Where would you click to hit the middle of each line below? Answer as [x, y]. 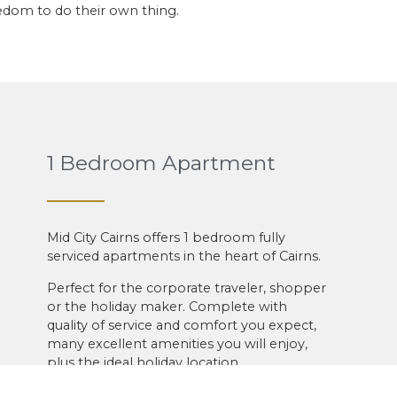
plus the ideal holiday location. [144, 362]
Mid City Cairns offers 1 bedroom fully [166, 238]
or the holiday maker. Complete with [167, 306]
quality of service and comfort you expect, [181, 325]
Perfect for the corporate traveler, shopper [186, 288]
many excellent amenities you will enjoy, [177, 343]
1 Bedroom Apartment [161, 163]
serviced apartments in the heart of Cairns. [185, 257]
